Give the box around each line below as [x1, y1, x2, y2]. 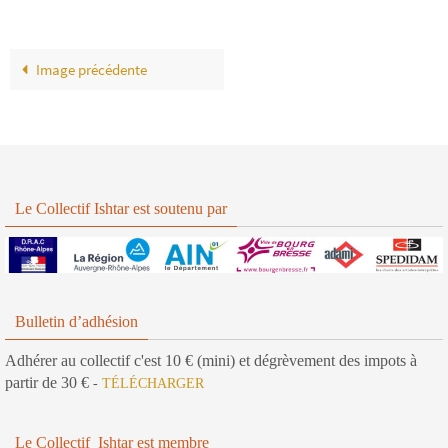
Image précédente [35, 59, 147, 79]
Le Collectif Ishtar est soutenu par [15, 199, 227, 217]
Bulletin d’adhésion [15, 313, 138, 331]
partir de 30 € [5, 374, 93, 392]
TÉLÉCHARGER [102, 376, 204, 392]
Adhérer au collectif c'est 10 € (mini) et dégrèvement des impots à [5, 352, 417, 370]
